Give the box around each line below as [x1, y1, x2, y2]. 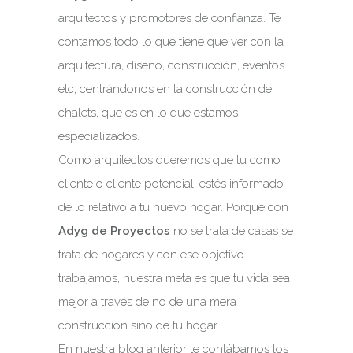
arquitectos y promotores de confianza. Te [58, 11, 281, 25]
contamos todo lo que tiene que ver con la [58, 35, 284, 49]
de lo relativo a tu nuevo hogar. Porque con [58, 200, 288, 214]
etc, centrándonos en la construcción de [58, 82, 272, 96]
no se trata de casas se [170, 224, 293, 238]
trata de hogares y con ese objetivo [58, 247, 244, 262]
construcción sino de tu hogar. [58, 318, 219, 333]
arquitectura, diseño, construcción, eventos [58, 58, 284, 72]
